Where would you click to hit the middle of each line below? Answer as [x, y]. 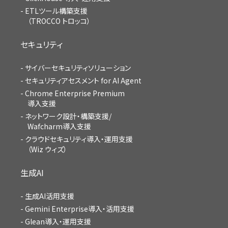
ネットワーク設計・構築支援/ [68, 116]
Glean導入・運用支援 [58, 221]
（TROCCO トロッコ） [59, 21]
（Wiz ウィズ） [47, 149]
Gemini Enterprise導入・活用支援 [80, 208]
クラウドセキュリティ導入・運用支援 [79, 139]
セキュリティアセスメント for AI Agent [83, 80]
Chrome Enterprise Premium [75, 93]
